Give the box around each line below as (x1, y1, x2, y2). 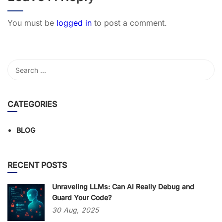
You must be (7, 18, 56, 28)
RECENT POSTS (7, 160, 67, 170)
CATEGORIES (7, 99, 57, 109)
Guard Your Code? (52, 193, 111, 202)
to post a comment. (92, 18, 167, 28)
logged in (56, 18, 92, 28)
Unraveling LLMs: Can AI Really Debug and (52, 182, 194, 191)
